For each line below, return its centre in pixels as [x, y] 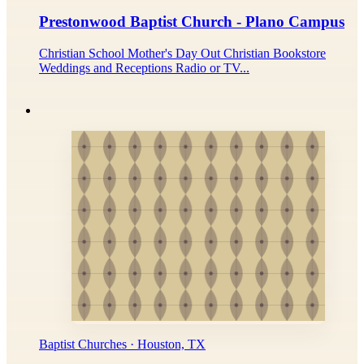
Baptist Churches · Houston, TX [122, 344]
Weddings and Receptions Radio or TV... [144, 67]
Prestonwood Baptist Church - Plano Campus [192, 22]
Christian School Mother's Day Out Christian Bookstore [182, 53]
